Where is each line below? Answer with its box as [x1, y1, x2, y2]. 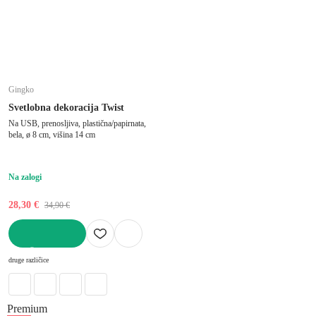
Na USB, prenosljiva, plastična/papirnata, [8, 118, 146, 128]
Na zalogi [8, 171, 42, 182]
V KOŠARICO [8, 247, 63, 257]
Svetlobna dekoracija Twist [8, 102, 124, 113]
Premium [7, 302, 47, 315]
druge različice [8, 255, 49, 264]
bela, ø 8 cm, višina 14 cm [8, 129, 95, 140]
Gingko [8, 84, 34, 95]
